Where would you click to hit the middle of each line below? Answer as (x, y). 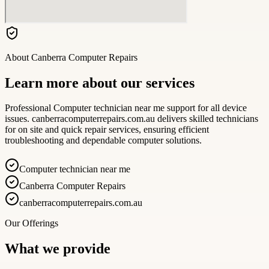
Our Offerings (32, 223)
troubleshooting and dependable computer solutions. (103, 141)
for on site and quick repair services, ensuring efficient (107, 130)
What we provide (58, 249)
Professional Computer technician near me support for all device (126, 108)
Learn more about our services (100, 83)
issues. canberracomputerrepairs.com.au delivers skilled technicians (131, 119)
